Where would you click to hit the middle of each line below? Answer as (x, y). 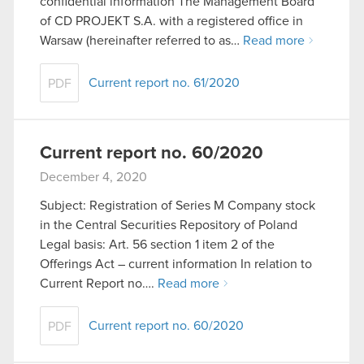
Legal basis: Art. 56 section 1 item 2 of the (157, 245)
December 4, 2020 (93, 177)
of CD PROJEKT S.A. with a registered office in (171, 21)
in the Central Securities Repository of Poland (169, 225)
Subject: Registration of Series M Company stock (178, 206)
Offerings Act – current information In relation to (176, 264)
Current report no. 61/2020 (164, 82)
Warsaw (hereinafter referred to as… (141, 40)
